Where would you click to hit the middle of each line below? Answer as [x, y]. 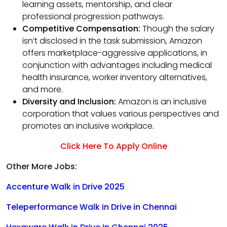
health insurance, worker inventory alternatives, [115, 78]
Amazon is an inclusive [162, 102]
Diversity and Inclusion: [70, 102]
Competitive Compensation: [82, 29]
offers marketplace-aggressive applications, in [115, 53]
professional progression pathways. [93, 17]
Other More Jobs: [42, 167]
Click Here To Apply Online [113, 146]
